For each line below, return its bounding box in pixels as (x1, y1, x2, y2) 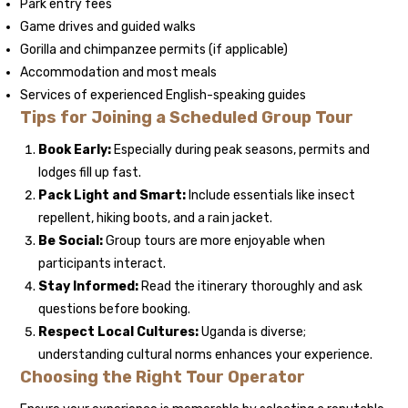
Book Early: (38, 142, 112, 158)
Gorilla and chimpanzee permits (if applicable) (20, 42, 289, 58)
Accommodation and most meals (20, 65, 218, 81)
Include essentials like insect (186, 188, 356, 204)
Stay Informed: (38, 279, 139, 295)
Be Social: (38, 233, 104, 250)
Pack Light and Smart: (38, 188, 187, 204)
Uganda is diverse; (199, 324, 307, 341)
